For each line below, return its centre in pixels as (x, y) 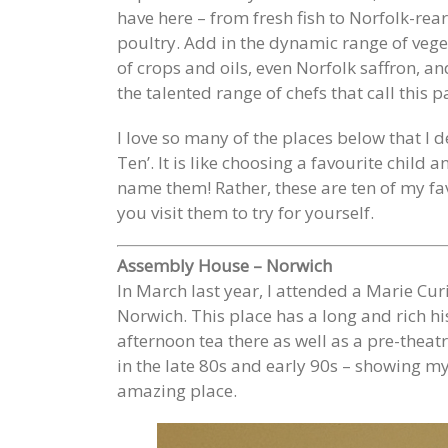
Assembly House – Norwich (224, 265)
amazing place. (177, 390)
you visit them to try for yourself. (245, 212)
